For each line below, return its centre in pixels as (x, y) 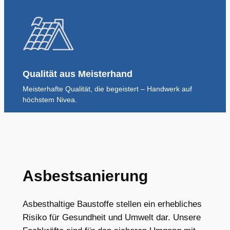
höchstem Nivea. (50, 100)
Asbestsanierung (85, 176)
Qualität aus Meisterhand (77, 74)
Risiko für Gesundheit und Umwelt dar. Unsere (111, 218)
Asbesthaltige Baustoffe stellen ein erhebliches (112, 204)
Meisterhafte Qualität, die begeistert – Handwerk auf (107, 89)
